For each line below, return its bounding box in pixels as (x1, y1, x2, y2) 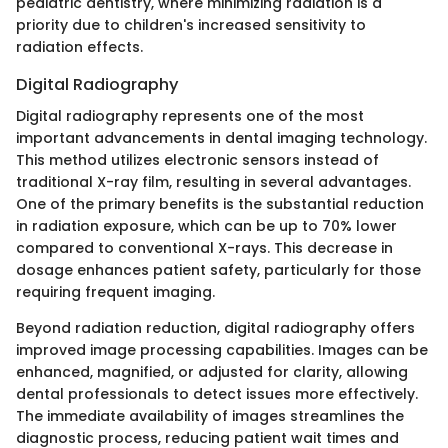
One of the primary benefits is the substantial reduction (16, 193, 424, 214)
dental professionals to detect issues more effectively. (16, 383, 418, 404)
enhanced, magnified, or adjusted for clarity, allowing (16, 361, 408, 382)
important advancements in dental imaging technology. (16, 127, 427, 148)
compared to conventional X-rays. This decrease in (16, 237, 393, 258)
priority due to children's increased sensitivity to (16, 14, 366, 35)
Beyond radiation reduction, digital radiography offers (16, 317, 415, 338)
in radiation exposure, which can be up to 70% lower (16, 215, 397, 236)
